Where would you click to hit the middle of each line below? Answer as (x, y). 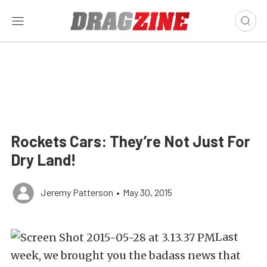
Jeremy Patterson (77, 192)
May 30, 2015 (148, 192)
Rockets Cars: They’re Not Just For (131, 141)
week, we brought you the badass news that (126, 255)
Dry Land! (44, 159)
